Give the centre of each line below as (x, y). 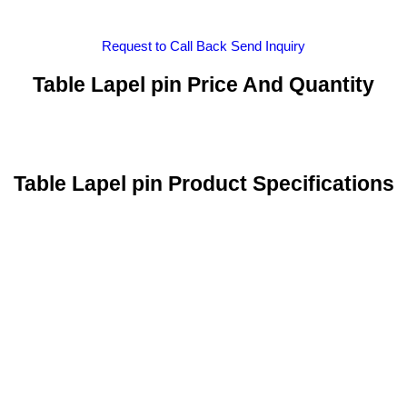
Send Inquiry (268, 45)
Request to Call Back (164, 45)
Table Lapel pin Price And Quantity (203, 84)
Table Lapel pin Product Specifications (203, 184)
